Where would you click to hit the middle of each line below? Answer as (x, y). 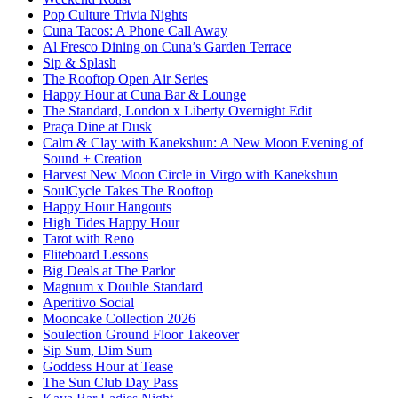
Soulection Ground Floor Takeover (141, 335)
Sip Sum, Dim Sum (97, 351)
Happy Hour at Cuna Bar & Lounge (144, 95)
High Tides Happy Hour (111, 223)
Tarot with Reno (88, 239)
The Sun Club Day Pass (110, 383)
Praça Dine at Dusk (97, 127)
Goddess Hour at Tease (108, 367)
